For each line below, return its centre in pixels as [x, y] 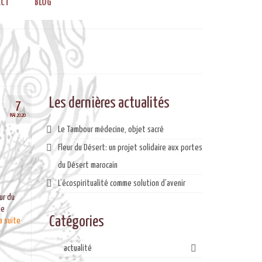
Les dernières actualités [109, 103]
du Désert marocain [87, 165]
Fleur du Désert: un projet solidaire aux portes [130, 148]
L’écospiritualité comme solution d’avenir [121, 183]
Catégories [76, 222]
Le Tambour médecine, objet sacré [111, 130]
